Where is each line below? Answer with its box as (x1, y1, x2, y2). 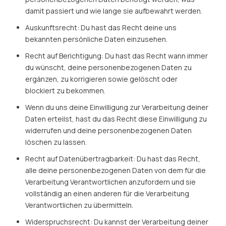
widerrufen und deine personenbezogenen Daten (25, 126, 192, 135)
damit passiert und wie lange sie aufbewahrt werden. (25, 6, 202, 16)
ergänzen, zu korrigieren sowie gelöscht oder (25, 74, 178, 84)
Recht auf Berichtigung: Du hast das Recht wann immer (25, 51, 208, 61)
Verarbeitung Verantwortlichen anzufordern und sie (25, 177, 196, 187)
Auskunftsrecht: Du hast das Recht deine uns (25, 23, 177, 32)
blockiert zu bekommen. (25, 86, 105, 95)
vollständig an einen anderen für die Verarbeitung (25, 189, 189, 198)
